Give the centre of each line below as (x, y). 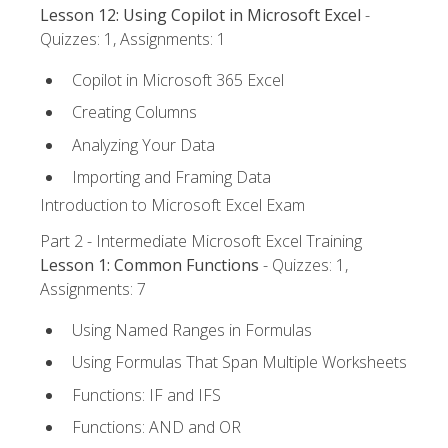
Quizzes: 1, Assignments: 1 (133, 39)
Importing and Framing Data (171, 177)
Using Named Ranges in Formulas (192, 329)
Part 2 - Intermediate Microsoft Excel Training (201, 241)
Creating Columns (134, 112)
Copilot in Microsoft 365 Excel (178, 79)
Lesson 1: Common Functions (149, 265)
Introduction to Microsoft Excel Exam (172, 205)
